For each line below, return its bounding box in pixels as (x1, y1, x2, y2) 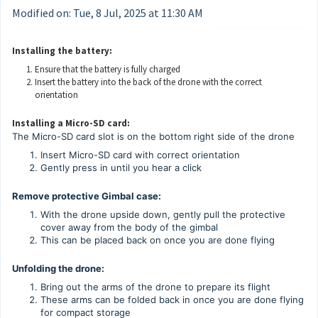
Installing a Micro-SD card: (12, 117, 130, 129)
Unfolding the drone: (12, 263, 104, 274)
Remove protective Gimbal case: (12, 190, 161, 202)
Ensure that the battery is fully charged (35, 63, 180, 75)
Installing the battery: (12, 45, 112, 57)
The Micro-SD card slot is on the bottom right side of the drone (12, 131, 295, 142)
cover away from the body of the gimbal (40, 221, 218, 233)
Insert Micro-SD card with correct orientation (40, 149, 240, 160)
